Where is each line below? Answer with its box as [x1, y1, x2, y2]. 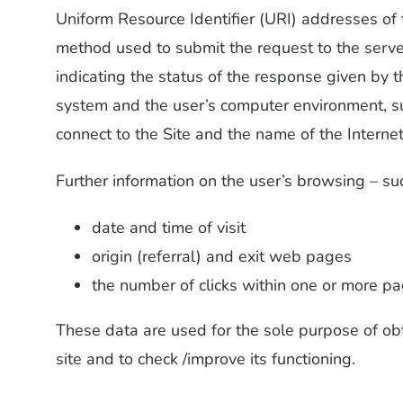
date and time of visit [91, 216, 246, 238]
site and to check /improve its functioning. [55, 347, 355, 370]
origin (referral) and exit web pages [91, 245, 352, 267]
